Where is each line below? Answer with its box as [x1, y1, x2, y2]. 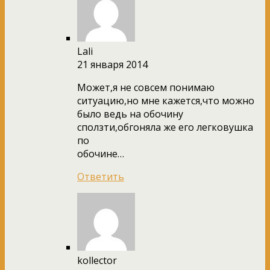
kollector [77, 253, 117, 267]
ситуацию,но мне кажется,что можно [77, 93, 254, 107]
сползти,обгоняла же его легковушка [77, 120, 253, 134]
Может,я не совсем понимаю [77, 80, 215, 94]
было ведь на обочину [77, 107, 183, 121]
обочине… [77, 146, 124, 160]
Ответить [77, 169, 124, 183]
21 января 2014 [77, 57, 148, 71]
